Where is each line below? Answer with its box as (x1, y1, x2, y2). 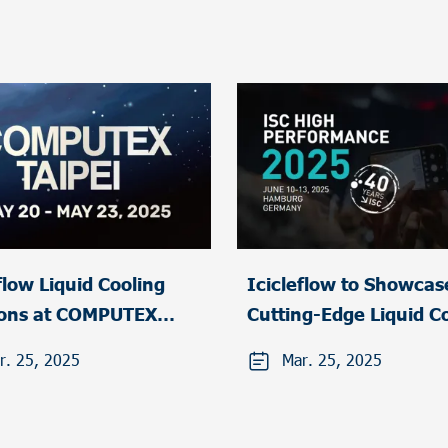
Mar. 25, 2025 (282, 348, 382, 370)
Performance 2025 (247, 361, 414, 385)
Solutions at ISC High (247, 331, 437, 355)
